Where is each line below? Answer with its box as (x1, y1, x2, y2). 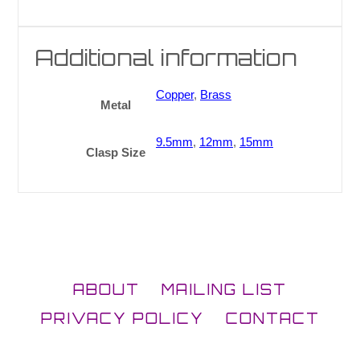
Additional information (35, 43, 298, 72)
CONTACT (225, 309, 320, 327)
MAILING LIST (162, 280, 287, 298)
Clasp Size (86, 145, 145, 160)
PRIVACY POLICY (40, 309, 204, 327)
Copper (156, 88, 194, 102)
